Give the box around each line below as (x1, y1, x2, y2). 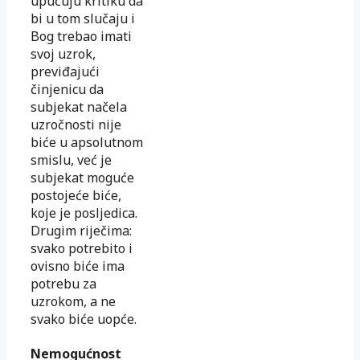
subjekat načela (31, 97, 127, 116)
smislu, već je (31, 150, 112, 169)
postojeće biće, (31, 186, 121, 204)
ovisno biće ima (31, 256, 125, 275)
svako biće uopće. (31, 309, 137, 328)
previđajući (31, 62, 100, 80)
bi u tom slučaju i (31, 9, 135, 27)
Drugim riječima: (31, 221, 132, 239)
